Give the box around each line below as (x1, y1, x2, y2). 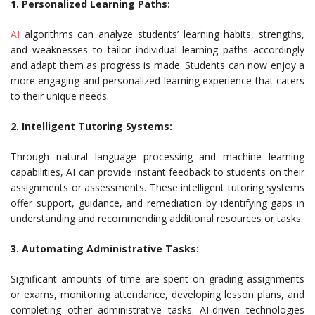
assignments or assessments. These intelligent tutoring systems (11, 181, 304, 194)
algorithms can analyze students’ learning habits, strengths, (20, 27, 304, 41)
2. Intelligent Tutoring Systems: (11, 120, 172, 133)
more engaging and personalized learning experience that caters (11, 74, 304, 87)
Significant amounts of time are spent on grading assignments (11, 272, 304, 285)
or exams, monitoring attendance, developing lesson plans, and (11, 288, 304, 301)
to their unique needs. (11, 89, 109, 103)
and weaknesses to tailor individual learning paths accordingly (11, 43, 304, 56)
